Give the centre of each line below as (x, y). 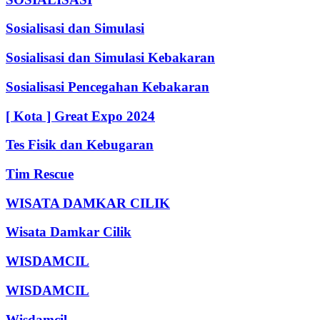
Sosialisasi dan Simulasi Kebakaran (110, 58)
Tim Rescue (40, 174)
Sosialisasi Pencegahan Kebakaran (107, 86)
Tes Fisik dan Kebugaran (80, 145)
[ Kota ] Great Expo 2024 (80, 116)
